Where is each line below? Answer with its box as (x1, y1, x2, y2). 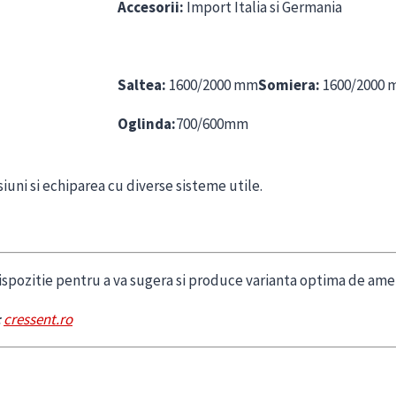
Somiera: (258, 75, 320, 95)
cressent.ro (4, 308, 72, 329)
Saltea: (118, 75, 166, 95)
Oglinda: (118, 114, 176, 134)
